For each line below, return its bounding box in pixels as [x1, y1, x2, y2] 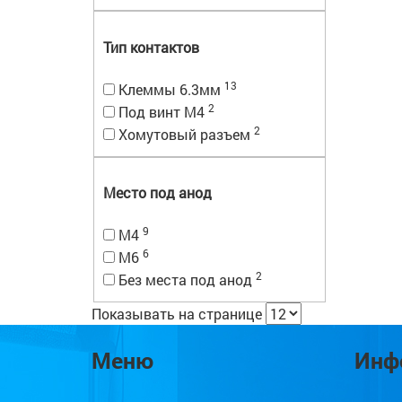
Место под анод [103, 183, 212, 203]
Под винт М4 [118, 101, 205, 121]
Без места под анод [118, 269, 252, 289]
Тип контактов [103, 38, 199, 57]
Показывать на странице [92, 303, 262, 323]
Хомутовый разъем [118, 124, 250, 144]
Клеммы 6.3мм [118, 79, 221, 99]
